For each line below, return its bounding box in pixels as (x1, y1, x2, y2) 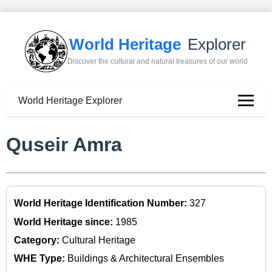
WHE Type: (14, 253, 67, 264)
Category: (14, 235, 62, 246)
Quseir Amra (6, 134, 122, 156)
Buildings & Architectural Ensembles (67, 253, 224, 264)
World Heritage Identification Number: (14, 198, 189, 209)
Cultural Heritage (62, 235, 135, 246)
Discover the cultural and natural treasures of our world (67, 57, 248, 66)
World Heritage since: (14, 216, 115, 227)
